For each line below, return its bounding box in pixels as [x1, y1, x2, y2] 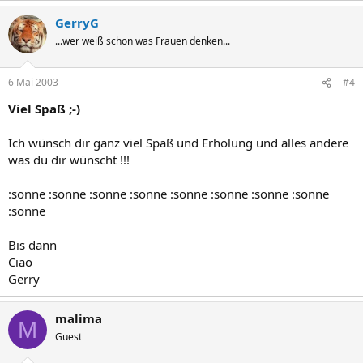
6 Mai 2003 [8, 75, 58, 89]
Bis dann [8, 237, 57, 253]
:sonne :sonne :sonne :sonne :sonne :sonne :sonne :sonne [8, 186, 329, 202]
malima [55, 310, 102, 327]
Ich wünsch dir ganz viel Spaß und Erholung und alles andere [8, 135, 348, 151]
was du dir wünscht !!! [8, 152, 130, 168]
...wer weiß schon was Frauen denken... [55, 33, 230, 48]
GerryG [55, 14, 99, 31]
